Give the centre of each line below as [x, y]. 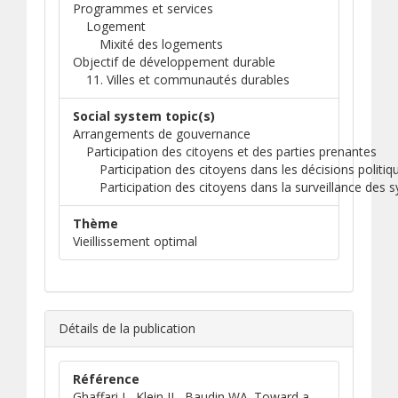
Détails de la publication [127, 328]
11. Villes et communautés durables [188, 80]
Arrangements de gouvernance [162, 134]
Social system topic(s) [144, 116]
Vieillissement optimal [135, 241]
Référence [106, 379]
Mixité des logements [161, 44]
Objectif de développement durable [174, 62]
